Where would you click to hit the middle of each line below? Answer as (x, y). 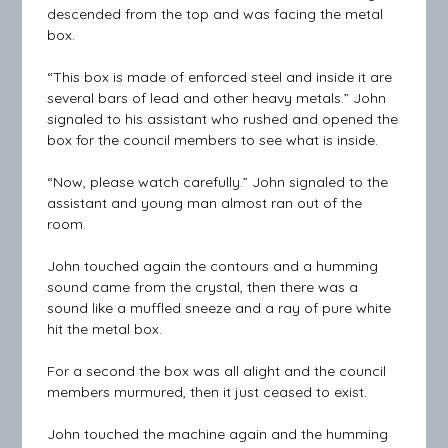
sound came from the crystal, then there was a (203, 287)
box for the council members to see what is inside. (213, 140)
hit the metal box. (105, 329)
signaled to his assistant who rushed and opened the (223, 119)
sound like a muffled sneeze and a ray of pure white (219, 308)
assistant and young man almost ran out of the (205, 203)
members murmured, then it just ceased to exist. (207, 392)
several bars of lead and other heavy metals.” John (217, 98)
